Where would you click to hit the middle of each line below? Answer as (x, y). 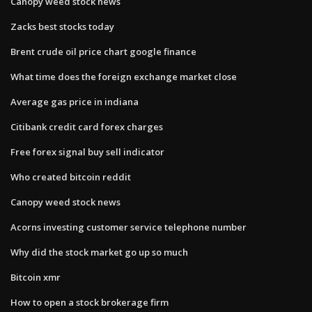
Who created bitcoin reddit (71, 177)
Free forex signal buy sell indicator (87, 151)
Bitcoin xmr (36, 277)
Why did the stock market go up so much (99, 252)
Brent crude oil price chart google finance (103, 51)
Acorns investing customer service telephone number (128, 227)
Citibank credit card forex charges (87, 126)
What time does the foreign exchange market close (124, 76)
